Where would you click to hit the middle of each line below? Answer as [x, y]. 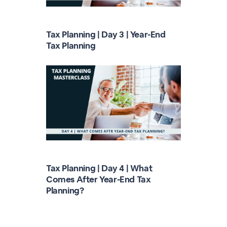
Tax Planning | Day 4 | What [99, 168]
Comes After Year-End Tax [98, 179]
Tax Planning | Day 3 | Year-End [106, 34]
